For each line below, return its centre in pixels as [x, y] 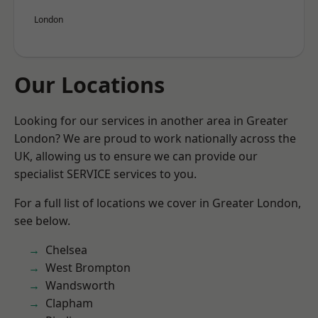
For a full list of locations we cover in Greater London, [158, 203]
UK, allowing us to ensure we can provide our [136, 156]
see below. [42, 221]
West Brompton [88, 268]
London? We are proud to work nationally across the [155, 138]
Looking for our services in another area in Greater [151, 121]
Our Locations [89, 84]
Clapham [69, 303]
